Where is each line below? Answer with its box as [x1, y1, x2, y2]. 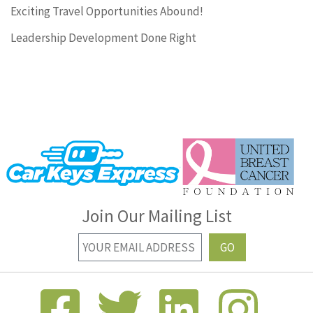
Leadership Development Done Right [10, 30, 196, 45]
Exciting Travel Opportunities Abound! [10, 3, 203, 19]
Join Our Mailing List [81, 205, 232, 228]
